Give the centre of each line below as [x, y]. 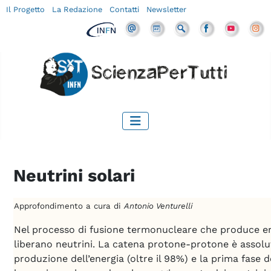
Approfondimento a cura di [69, 206]
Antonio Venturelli [158, 206]
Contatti [125, 9]
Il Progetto [26, 9]
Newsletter [167, 9]
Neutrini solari [74, 175]
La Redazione [77, 9]
